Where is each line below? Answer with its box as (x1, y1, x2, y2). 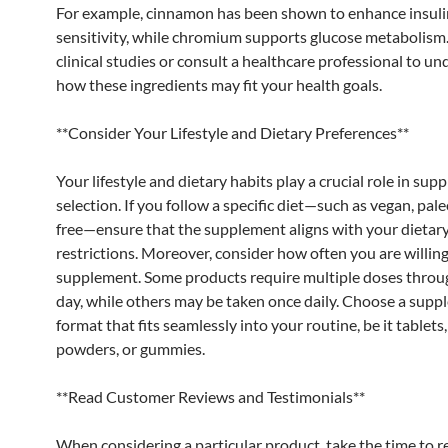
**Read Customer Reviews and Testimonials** (56, 386, 365, 406)
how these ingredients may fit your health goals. (56, 74, 382, 94)
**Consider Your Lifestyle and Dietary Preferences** (56, 122, 409, 142)
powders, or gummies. (56, 338, 205, 358)
